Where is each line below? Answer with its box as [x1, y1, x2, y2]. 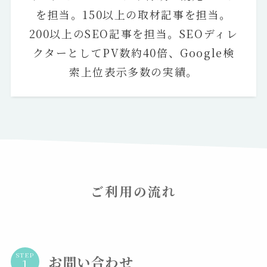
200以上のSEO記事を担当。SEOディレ [29, 25, 238, 41]
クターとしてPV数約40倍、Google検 [32, 44, 235, 60]
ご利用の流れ [90, 181, 177, 200]
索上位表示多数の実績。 [69, 63, 198, 79]
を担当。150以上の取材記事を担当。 [35, 6, 231, 22]
